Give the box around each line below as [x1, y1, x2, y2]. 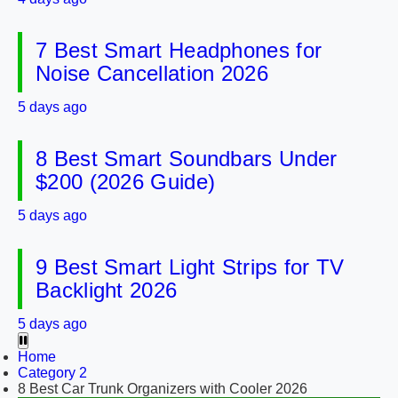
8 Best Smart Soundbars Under [36, 147, 338, 171]
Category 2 [18, 365, 87, 380]
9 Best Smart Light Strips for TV [36, 255, 345, 279]
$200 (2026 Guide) [36, 170, 216, 194]
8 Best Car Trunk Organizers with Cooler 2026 [18, 381, 307, 396]
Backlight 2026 [36, 278, 178, 302]
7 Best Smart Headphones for [36, 38, 322, 62]
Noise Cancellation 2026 [36, 61, 268, 85]
